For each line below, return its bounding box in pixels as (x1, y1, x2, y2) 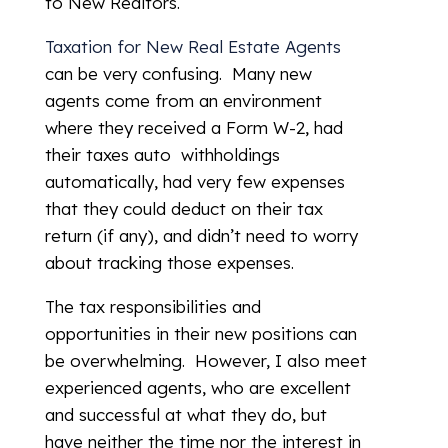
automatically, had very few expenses (44, 171, 345, 192)
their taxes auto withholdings (44, 144, 280, 165)
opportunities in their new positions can (44, 323, 357, 344)
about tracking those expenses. (44, 252, 299, 273)
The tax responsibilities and (44, 296, 261, 317)
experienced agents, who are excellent (44, 377, 351, 398)
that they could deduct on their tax (44, 198, 323, 219)
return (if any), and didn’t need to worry (44, 225, 358, 246)
